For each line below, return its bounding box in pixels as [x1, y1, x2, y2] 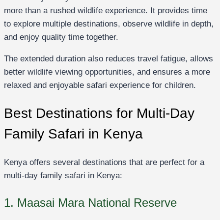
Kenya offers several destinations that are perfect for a [4, 158, 204, 167]
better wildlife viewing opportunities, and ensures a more [4, 67, 210, 77]
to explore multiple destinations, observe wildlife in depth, [4, 19, 214, 28]
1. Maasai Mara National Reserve [4, 196, 177, 210]
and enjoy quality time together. [4, 32, 118, 42]
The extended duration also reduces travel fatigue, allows [4, 54, 213, 63]
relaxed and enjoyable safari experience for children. [4, 80, 196, 90]
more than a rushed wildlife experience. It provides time [4, 5, 207, 15]
